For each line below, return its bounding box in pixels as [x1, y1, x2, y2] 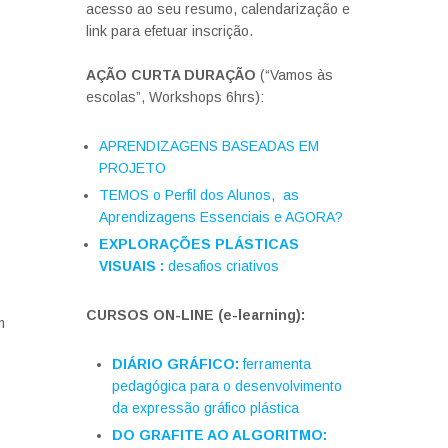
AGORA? [282, 209, 343, 225]
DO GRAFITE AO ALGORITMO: [112, 427, 327, 443]
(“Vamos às [260, 67, 333, 83]
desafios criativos [164, 258, 279, 274]
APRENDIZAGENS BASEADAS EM [99, 138, 319, 154]
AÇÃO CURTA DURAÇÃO [86, 67, 260, 83]
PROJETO [99, 160, 166, 176]
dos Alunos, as [200, 187, 299, 203]
